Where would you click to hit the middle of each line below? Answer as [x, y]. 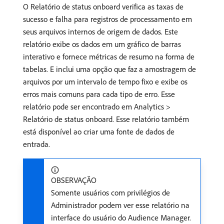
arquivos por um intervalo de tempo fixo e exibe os [105, 81]
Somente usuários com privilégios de [110, 192]
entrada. [36, 144]
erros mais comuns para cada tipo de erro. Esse [99, 94]
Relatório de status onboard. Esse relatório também [106, 119]
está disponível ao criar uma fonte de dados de [99, 131]
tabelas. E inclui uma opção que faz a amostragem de [109, 69]
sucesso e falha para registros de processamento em [107, 19]
